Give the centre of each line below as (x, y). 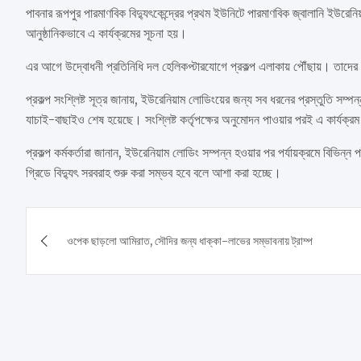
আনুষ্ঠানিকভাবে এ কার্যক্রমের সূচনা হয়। (106, 33)
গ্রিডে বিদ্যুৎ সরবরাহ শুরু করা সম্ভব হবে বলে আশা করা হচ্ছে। (154, 172)
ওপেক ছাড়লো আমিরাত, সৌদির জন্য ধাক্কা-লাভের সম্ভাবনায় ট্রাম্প (190, 241)
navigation (93, 255)
